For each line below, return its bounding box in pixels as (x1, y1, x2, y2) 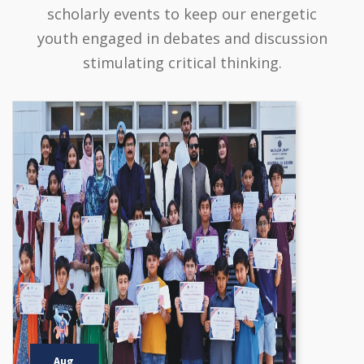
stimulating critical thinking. (82, 52, 282, 72)
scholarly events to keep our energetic (47, 3, 317, 24)
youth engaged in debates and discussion (37, 28, 327, 48)
